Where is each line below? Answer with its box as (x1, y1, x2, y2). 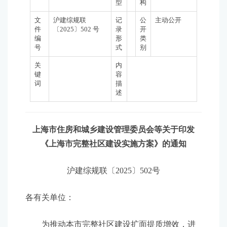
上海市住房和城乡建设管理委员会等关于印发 (32, 125, 195, 134)
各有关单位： (25, 193, 74, 202)
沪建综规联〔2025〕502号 (67, 166, 160, 175)
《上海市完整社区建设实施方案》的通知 (41, 139, 186, 148)
